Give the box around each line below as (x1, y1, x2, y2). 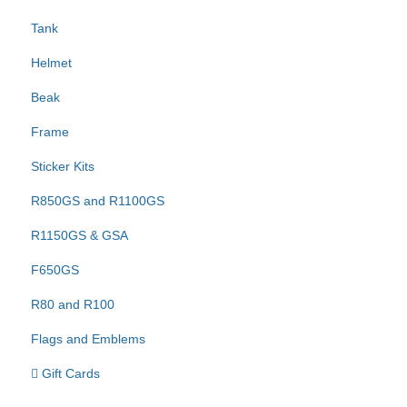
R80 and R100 (31, 296, 114, 312)
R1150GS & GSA (31, 227, 128, 243)
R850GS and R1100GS (31, 193, 164, 208)
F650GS (31, 262, 79, 277)
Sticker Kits (31, 158, 94, 174)
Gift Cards (38, 365, 100, 381)
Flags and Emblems (31, 331, 145, 346)
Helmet (31, 55, 72, 70)
